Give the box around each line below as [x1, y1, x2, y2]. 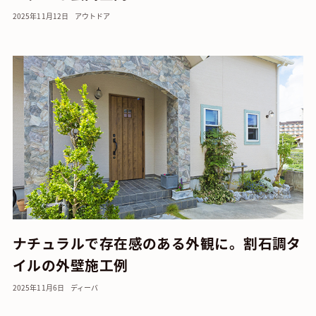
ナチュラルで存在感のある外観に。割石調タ [12, 232, 301, 253]
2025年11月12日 [12, 10, 69, 21]
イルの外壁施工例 [12, 254, 128, 275]
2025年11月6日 [12, 281, 64, 293]
